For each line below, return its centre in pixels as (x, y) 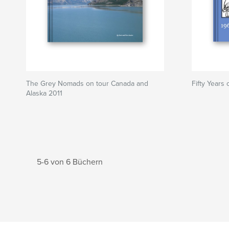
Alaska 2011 (44, 93)
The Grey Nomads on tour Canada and (87, 84)
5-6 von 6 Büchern (70, 162)
